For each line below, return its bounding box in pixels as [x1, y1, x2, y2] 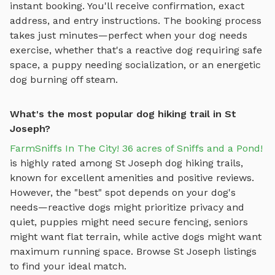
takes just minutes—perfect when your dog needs [10, 29, 247, 42]
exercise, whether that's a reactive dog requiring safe [10, 44, 262, 56]
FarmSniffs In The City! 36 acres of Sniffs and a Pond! [10, 142, 263, 155]
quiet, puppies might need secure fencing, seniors [10, 216, 248, 228]
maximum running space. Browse [10, 246, 174, 258]
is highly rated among [10, 157, 115, 169]
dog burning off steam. [10, 74, 118, 86]
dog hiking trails [165, 157, 241, 169]
